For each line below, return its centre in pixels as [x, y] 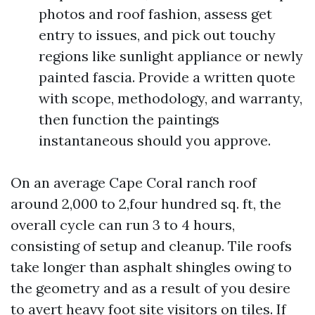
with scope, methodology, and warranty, [171, 98]
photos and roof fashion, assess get [155, 14]
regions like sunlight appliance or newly [171, 56]
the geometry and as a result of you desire [150, 288]
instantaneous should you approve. [155, 140]
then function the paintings [129, 119]
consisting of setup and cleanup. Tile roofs [151, 246]
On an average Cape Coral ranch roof [134, 182]
